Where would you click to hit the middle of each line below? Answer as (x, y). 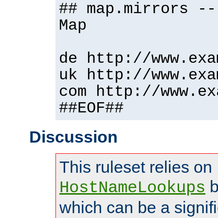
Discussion (73, 137)
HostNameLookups (132, 188)
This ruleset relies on (136, 167)
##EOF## (91, 109)
